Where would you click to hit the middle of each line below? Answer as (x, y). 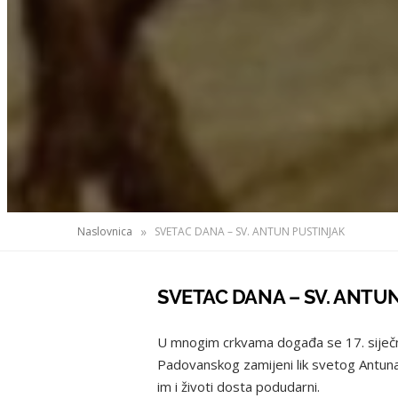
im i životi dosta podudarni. (239, 387)
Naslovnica (105, 231)
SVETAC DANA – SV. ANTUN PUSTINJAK (250, 231)
